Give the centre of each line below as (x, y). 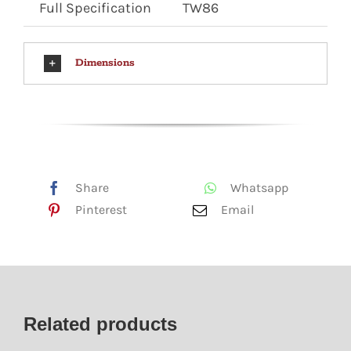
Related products (100, 324)
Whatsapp (260, 188)
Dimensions (105, 63)
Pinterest (101, 210)
